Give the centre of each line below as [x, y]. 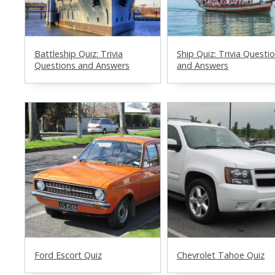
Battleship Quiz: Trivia [79, 54]
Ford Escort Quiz [68, 255]
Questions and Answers [82, 65]
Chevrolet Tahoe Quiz [221, 255]
